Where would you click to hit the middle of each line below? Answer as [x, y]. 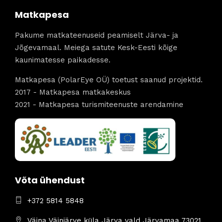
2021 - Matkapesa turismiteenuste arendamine [99, 105]
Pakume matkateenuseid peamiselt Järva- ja [97, 35]
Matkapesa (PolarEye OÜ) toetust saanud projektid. [109, 80]
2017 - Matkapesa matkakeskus [73, 92]
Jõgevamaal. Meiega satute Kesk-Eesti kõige [96, 48]
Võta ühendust [50, 180]
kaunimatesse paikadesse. [63, 60]
